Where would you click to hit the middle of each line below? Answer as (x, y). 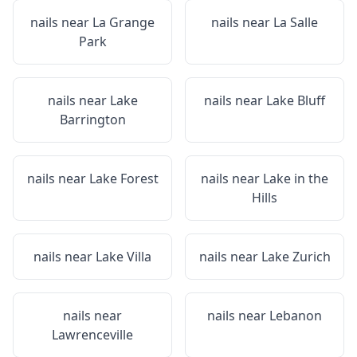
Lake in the (296, 178)
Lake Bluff (296, 100)
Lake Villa (124, 257)
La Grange (124, 22)
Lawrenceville (92, 335)
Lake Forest (124, 178)
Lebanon (296, 316)
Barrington (92, 120)
